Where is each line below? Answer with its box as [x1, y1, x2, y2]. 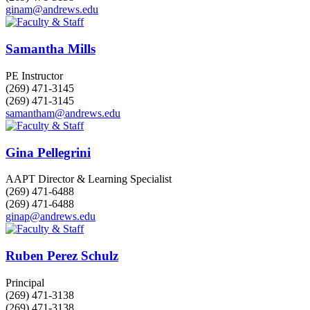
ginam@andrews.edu [6, 3, 98, 16]
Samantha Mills [6, 42, 95, 57]
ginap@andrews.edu [6, 210, 95, 223]
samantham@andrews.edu [6, 107, 120, 119]
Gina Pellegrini [6, 145, 91, 160]
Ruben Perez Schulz [6, 248, 118, 263]
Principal [6, 276, 44, 289]
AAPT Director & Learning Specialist [6, 173, 172, 185]
